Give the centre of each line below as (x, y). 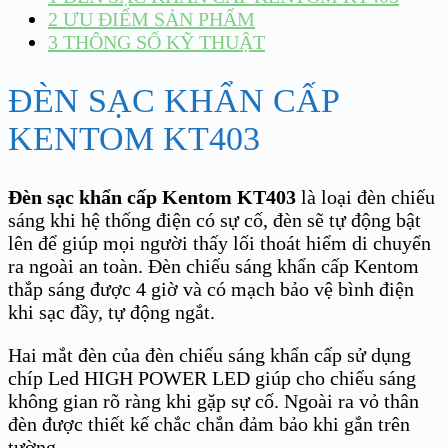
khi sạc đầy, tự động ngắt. (111, 312)
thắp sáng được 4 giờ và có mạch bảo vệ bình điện (211, 289)
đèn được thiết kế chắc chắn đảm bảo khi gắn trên (209, 424)
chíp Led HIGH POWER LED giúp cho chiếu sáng (212, 378)
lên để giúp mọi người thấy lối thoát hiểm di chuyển (219, 243)
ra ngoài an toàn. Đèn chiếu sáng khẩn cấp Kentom (213, 266)
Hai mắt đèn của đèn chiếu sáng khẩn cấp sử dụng (209, 355)
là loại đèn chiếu (365, 197)
